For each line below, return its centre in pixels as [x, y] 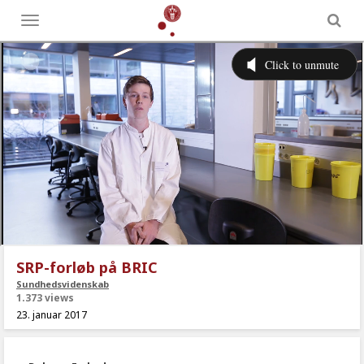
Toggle [46, 23]
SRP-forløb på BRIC [87, 267]
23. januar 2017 [52, 315]
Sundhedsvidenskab [63, 284]
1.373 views [45, 298]
